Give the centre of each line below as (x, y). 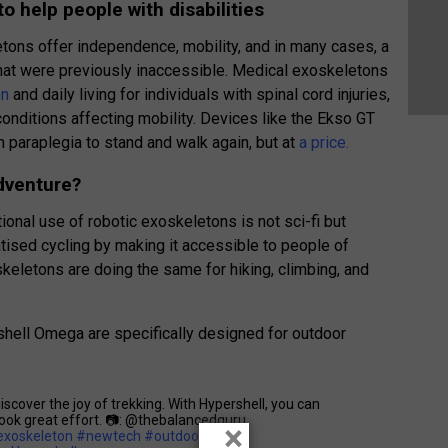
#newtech (109, 436)
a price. (324, 143)
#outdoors (178, 436)
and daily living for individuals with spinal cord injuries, (200, 95)
